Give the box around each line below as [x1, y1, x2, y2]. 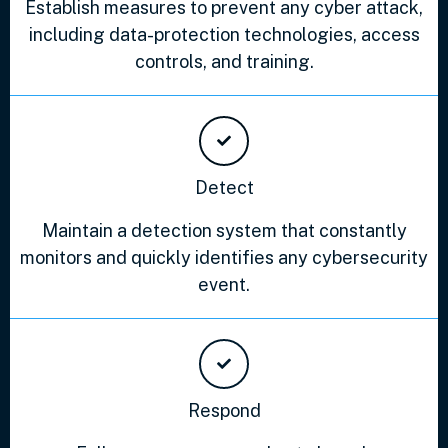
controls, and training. [134, 50, 314, 72]
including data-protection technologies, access [28, 23, 420, 45]
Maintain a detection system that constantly [41, 219, 407, 241]
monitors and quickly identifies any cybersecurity [20, 246, 428, 268]
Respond [187, 399, 261, 421]
